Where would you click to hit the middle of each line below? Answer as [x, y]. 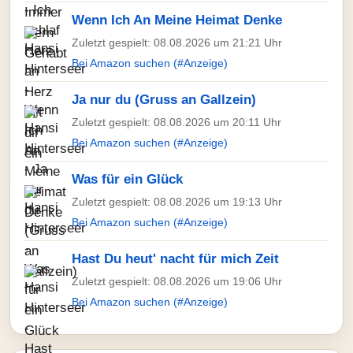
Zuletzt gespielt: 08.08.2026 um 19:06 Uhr [177, 281]
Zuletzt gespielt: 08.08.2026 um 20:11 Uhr [176, 122]
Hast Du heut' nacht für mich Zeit [175, 259]
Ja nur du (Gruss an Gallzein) [164, 100]
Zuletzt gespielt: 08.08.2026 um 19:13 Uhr [177, 202]
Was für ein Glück [127, 179]
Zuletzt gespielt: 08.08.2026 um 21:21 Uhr [177, 43]
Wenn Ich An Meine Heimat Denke [177, 20]
